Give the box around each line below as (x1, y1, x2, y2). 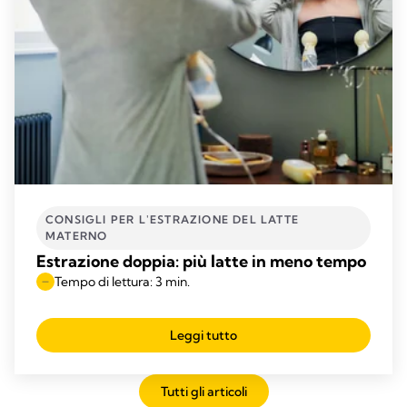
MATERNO (45, 228, 108, 243)
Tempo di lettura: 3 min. (55, 273, 190, 290)
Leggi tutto (170, 326, 237, 343)
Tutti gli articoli (160, 382, 247, 400)
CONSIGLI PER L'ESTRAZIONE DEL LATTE (45, 212, 299, 226)
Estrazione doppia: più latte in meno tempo (36, 250, 366, 272)
